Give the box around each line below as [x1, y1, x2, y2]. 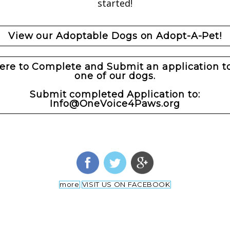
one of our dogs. [74, 70, 156, 82]
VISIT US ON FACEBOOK [82, 180, 170, 188]
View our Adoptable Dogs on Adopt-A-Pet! [8, 30, 222, 42]
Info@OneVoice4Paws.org [50, 98, 180, 109]
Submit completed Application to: [30, 89, 200, 100]
